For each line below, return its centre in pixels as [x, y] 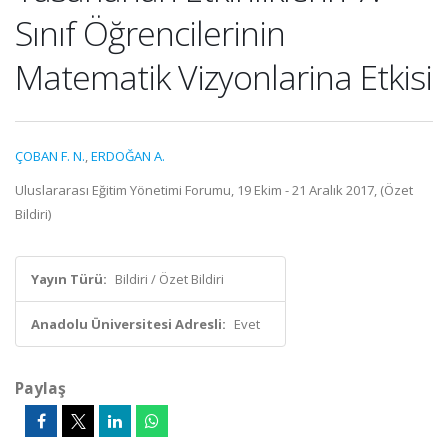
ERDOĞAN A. [128, 156]
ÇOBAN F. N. [50, 156]
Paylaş [40, 388]
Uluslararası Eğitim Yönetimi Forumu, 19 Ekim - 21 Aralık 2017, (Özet [214, 190]
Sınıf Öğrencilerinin [150, 33]
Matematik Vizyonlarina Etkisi [223, 77]
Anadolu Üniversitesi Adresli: [128, 324]
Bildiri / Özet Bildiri [169, 279]
